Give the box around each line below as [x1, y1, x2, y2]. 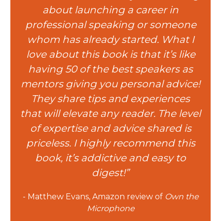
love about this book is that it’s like [26, 48, 195, 61]
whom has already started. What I [27, 34, 194, 46]
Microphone [86, 204, 135, 214]
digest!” [92, 167, 129, 179]
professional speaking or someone [25, 19, 196, 31]
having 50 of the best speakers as [28, 63, 193, 75]
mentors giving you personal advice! [21, 78, 200, 90]
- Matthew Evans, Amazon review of [22, 192, 165, 202]
